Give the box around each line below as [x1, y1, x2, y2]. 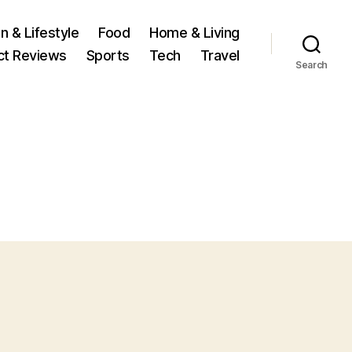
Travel [200, 46, 240, 64]
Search [295, 58, 328, 71]
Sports [86, 46, 130, 64]
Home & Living [149, 24, 240, 41]
